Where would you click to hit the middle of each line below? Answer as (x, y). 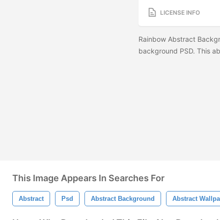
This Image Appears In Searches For (88, 178)
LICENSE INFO (180, 12)
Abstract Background (123, 199)
